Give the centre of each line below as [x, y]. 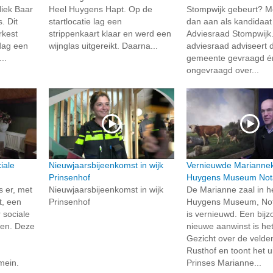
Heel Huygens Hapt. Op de [100, 9]
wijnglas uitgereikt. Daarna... [103, 45]
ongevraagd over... [223, 70]
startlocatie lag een [85, 21]
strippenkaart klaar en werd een [110, 33]
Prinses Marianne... [224, 262]
